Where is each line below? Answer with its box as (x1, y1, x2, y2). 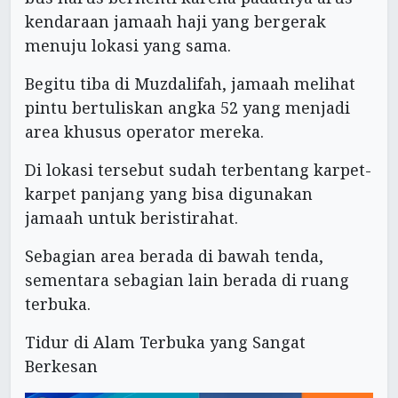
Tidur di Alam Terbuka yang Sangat (25, 330, 306, 353)
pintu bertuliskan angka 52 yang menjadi (25, 96, 350, 118)
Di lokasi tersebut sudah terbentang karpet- (25, 158, 371, 180)
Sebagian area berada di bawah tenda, (25, 244, 323, 267)
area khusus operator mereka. (25, 120, 264, 142)
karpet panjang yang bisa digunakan (25, 182, 313, 204)
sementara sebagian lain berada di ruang (25, 268, 349, 291)
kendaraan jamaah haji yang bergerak (25, 10, 326, 32)
